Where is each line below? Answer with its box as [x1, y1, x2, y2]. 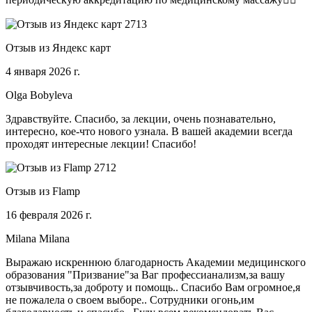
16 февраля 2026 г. [6, 209, 92, 221]
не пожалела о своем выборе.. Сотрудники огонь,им [6, 294, 254, 306]
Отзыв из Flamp [6, 185, 80, 198]
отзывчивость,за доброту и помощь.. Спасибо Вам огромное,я [6, 281, 300, 294]
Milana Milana [6, 233, 70, 245]
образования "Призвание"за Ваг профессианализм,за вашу [6, 269, 285, 281]
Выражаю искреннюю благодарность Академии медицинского [6, 256, 306, 269]
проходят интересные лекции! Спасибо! [6, 138, 196, 150]
